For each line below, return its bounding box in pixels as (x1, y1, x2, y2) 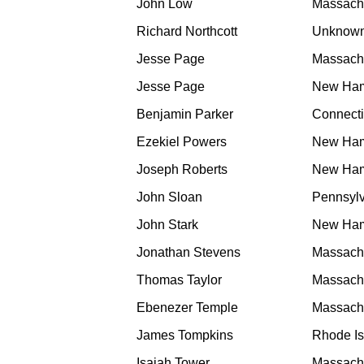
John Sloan (136, 190, 202, 205)
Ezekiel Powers (136, 135, 227, 149)
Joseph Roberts (136, 162, 227, 177)
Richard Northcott (136, 24, 237, 39)
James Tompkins (136, 328, 233, 343)
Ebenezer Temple (136, 301, 238, 315)
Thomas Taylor (136, 273, 222, 288)
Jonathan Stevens (136, 245, 240, 260)
